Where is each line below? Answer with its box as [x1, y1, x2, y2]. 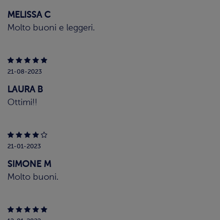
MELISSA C [7, 11, 51, 20]
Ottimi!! [7, 98, 37, 108]
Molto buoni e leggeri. [7, 24, 95, 33]
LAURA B [7, 85, 43, 95]
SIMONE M [7, 160, 51, 169]
